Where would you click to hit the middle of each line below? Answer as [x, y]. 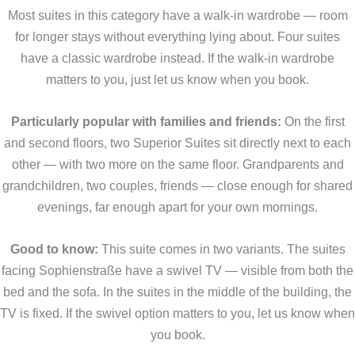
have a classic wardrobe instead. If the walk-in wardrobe [177, 57]
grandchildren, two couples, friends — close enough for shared [177, 185]
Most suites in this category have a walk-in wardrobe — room [177, 15]
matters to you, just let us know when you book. [177, 79]
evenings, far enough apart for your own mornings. [177, 206]
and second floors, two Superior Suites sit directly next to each [177, 142]
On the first [313, 121]
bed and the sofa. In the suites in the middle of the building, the [177, 292]
